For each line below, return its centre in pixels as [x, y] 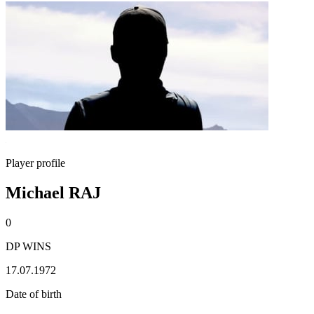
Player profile [35, 163]
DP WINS [28, 246]
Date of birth [34, 294]
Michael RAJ [53, 192]
